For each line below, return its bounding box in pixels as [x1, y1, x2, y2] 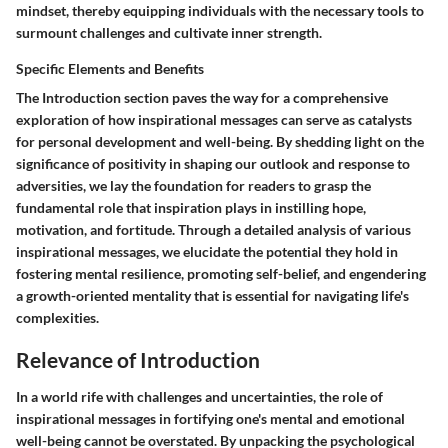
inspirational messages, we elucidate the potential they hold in [16, 242, 398, 260]
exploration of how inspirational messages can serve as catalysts [16, 110, 412, 128]
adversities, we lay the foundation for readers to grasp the [16, 176, 371, 194]
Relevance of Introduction [16, 346, 260, 372]
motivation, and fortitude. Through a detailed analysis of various [16, 220, 411, 238]
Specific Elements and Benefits [16, 59, 204, 77]
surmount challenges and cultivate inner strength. [16, 23, 322, 41]
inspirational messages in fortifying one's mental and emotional [16, 410, 405, 427]
